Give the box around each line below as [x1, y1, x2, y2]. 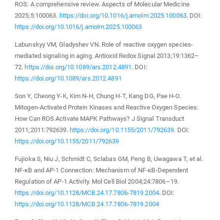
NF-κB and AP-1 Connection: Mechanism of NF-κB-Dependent [15, 166, 189, 174]
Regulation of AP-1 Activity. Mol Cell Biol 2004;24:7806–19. [15, 177, 179, 185]
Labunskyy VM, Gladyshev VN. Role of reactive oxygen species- [15, 40, 193, 48]
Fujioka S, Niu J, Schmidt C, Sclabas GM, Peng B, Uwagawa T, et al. [15, 155, 203, 163]
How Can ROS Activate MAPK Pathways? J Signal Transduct [15, 114, 185, 122]
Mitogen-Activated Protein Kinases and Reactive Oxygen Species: [15, 103, 199, 111]
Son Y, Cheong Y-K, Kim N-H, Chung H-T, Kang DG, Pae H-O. [15, 92, 181, 100]
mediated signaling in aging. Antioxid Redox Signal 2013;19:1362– [15, 52, 199, 59]
